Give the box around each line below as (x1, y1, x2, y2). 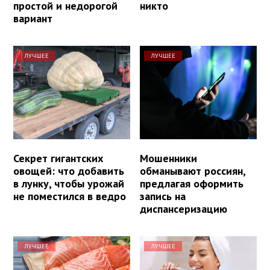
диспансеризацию (140, 201, 228, 216)
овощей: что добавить (13, 163, 124, 178)
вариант (13, 11, 52, 25)
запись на (140, 189, 186, 203)
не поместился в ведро (13, 189, 126, 203)
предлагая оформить (140, 176, 244, 190)
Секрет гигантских (13, 151, 103, 165)
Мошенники (140, 151, 198, 165)
